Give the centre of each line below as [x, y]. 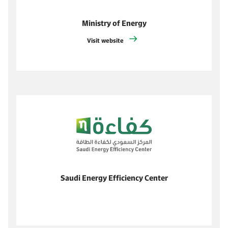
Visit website [106, 40]
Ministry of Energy [114, 23]
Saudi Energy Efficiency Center [114, 177]
